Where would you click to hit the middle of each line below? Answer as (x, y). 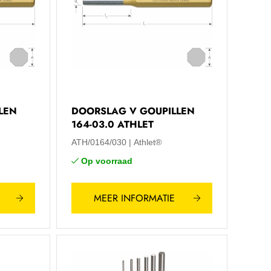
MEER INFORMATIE (134, 198)
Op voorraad (106, 161)
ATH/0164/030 (99, 142)
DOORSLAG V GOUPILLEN (133, 111)
